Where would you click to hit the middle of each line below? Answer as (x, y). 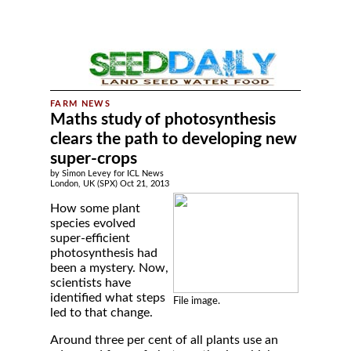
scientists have (90, 283)
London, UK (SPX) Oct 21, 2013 (110, 184)
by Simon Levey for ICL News (107, 174)
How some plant (95, 208)
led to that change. (101, 313)
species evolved (93, 223)
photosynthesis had (104, 253)
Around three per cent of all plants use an (164, 340)
